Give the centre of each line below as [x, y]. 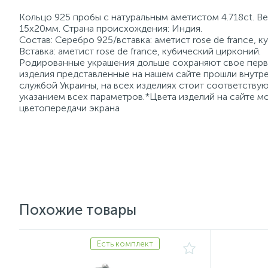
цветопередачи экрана [69, 108]
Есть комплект [125, 243]
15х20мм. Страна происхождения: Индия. [111, 28]
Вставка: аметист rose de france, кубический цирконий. [140, 51]
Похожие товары [78, 210]
